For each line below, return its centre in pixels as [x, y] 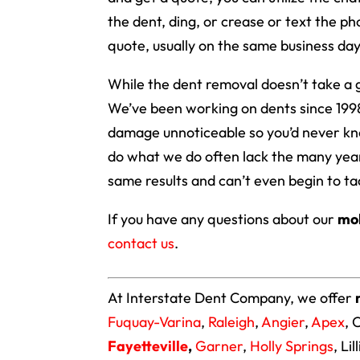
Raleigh [232, 322]
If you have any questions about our [223, 219]
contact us [141, 243]
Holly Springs [292, 346]
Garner [219, 346]
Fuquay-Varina [155, 322]
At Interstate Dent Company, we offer [232, 298]
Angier [283, 322]
